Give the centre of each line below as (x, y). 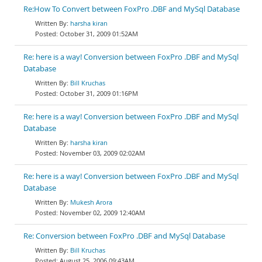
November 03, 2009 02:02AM (102, 153)
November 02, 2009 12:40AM (102, 213)
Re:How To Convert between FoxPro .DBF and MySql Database (132, 9)
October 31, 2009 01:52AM (99, 34)
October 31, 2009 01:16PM (99, 93)
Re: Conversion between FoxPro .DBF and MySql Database (124, 236)
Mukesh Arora (91, 202)
